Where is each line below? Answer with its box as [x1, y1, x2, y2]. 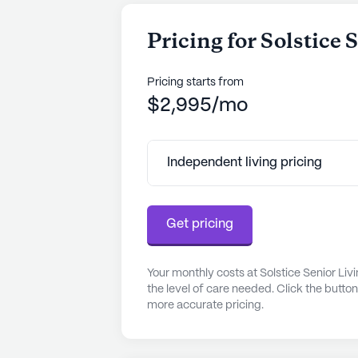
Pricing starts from [147, 76, 244, 88]
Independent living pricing [167, 156, 322, 169]
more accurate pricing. [147, 299, 264, 311]
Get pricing [166, 217, 233, 230]
